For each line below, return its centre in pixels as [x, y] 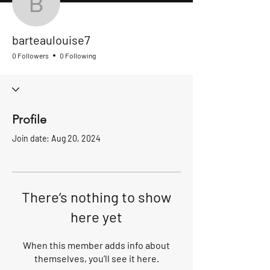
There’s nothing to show [96, 197]
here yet [96, 217]
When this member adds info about [96, 245]
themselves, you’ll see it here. [96, 258]
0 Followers [30, 55]
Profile [29, 119]
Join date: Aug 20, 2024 [56, 138]
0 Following [78, 55]
